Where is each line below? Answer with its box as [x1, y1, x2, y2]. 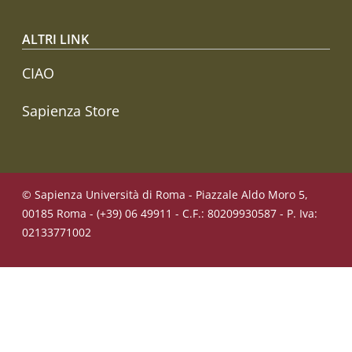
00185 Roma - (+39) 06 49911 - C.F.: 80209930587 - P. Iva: [22, 206, 317, 222]
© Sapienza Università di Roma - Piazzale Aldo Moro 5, [22, 187, 308, 203]
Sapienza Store [22, 101, 119, 121]
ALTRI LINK [22, 30, 89, 48]
